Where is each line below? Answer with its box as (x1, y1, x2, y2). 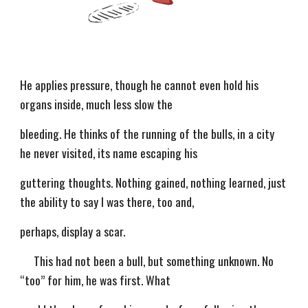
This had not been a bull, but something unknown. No (34, 252, 274, 269)
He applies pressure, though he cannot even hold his (20, 76, 259, 93)
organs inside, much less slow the (20, 95, 173, 113)
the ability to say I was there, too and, (20, 192, 195, 210)
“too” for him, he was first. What (20, 271, 171, 289)
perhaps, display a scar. (20, 222, 126, 240)
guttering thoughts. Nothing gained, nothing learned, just (20, 173, 287, 191)
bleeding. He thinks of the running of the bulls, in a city (20, 124, 275, 142)
